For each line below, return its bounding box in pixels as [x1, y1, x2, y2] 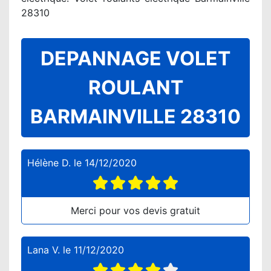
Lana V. [27, 244, 60, 256]
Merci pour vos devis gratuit [71, 204, 200, 217]
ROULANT [88, 76, 183, 99]
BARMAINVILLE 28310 [30, 105, 241, 128]
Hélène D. [27, 157, 71, 169]
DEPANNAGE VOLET [41, 47, 230, 70]
